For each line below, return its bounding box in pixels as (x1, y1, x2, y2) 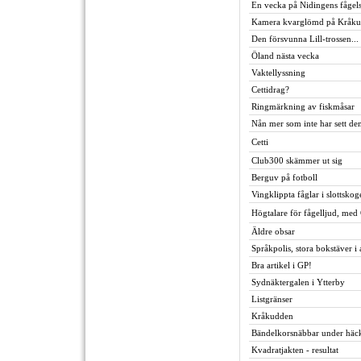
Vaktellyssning (251, 68, 305, 77)
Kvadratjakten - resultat (251, 345, 338, 355)
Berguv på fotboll (251, 172, 317, 182)
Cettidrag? (251, 85, 289, 94)
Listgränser (251, 294, 293, 304)
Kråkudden (251, 311, 293, 321)
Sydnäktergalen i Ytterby (251, 277, 345, 287)
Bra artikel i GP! (251, 260, 312, 270)
